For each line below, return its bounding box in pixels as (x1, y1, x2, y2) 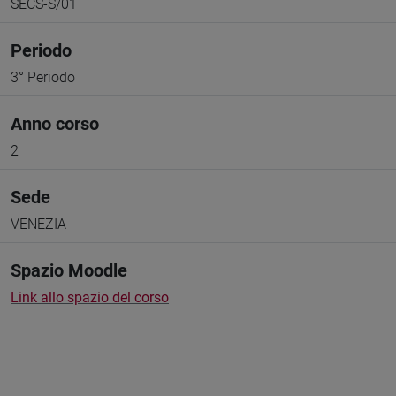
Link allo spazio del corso (11, 289, 169, 306)
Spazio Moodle (11, 260, 127, 281)
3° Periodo (11, 69, 75, 86)
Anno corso (11, 113, 99, 134)
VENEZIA (11, 216, 66, 232)
